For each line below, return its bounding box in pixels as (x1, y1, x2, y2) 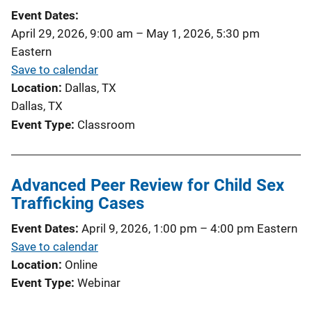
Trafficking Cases (11, 193, 144, 213)
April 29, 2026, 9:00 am (11, 26, 133, 40)
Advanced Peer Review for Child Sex (11, 175, 284, 195)
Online (65, 257, 97, 272)
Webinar (77, 275, 120, 290)
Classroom (77, 117, 135, 132)
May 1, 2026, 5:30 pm (146, 26, 260, 40)
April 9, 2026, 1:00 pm (81, 221, 197, 235)
